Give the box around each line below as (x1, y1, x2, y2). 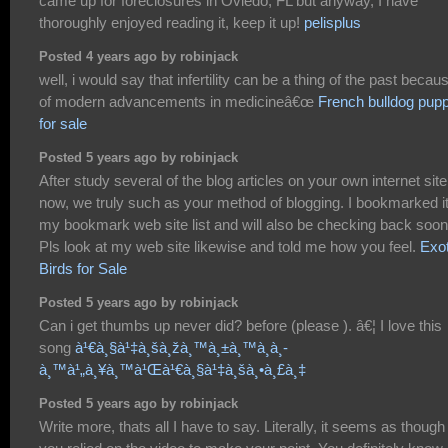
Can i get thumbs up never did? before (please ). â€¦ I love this (39, 317, 442, 335)
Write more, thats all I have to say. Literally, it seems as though (39, 418, 445, 436)
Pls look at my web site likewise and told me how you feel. (39, 238, 420, 256)
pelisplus (304, 14, 361, 32)
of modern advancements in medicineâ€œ (39, 93, 318, 111)
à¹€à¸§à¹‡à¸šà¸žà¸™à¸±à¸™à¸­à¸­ (75, 339, 288, 357)
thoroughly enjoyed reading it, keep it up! (39, 14, 304, 32)
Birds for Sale (39, 260, 127, 278)
